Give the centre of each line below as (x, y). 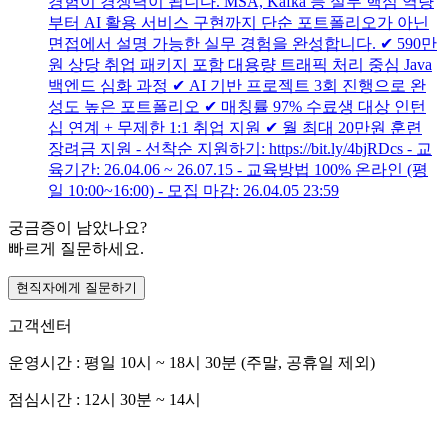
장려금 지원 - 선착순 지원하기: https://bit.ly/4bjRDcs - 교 (240, 149)
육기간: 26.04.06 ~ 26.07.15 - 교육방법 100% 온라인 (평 (238, 170)
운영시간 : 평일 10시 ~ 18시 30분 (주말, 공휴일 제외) (191, 363)
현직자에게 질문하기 (76, 288)
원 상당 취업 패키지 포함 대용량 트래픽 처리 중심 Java (240, 65)
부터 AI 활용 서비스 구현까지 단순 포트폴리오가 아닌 (238, 23)
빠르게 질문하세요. (76, 249)
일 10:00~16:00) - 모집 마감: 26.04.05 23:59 (193, 191)
